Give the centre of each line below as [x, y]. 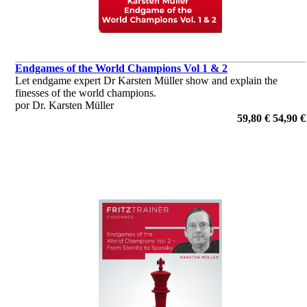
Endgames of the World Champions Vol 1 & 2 [121, 68]
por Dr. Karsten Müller [64, 105]
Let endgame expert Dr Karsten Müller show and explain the [146, 81]
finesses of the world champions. [86, 93]
